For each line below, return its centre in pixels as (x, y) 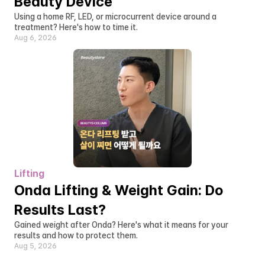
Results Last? (60, 210)
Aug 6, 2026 (35, 38)
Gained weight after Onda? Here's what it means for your (121, 225)
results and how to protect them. (76, 235)
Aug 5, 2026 (35, 246)
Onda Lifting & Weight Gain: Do (119, 190)
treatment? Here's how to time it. (76, 27)
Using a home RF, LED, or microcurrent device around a (115, 17)
